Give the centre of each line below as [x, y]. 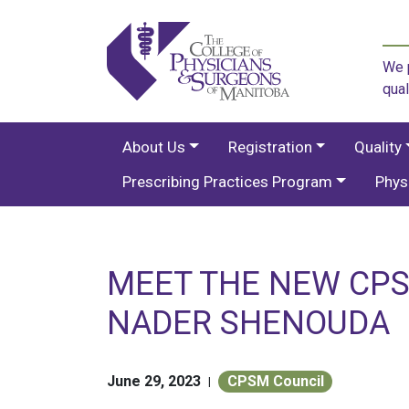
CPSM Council [275, 381]
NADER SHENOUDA [248, 323]
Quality [378, 147]
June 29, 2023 [154, 381]
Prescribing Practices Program [227, 181]
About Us [154, 147]
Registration [270, 147]
